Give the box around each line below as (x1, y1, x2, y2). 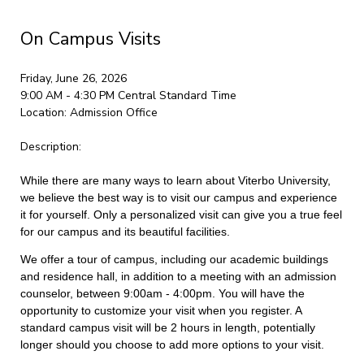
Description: (19, 139, 81, 154)
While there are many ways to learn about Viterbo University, (19, 174, 331, 187)
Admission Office (69, 105, 158, 120)
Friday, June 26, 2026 (19, 71, 127, 86)
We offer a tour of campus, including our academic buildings (19, 253, 328, 266)
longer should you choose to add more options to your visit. (19, 338, 324, 351)
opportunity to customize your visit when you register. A (19, 304, 301, 317)
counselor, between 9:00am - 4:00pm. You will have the (19, 287, 305, 300)
